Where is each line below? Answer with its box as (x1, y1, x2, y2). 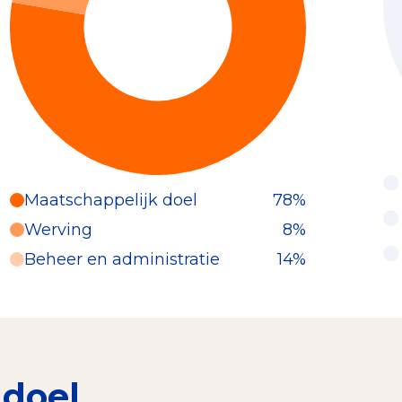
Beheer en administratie (24, 249, 220, 269)
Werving (24, 219, 92, 240)
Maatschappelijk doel (24, 189, 197, 210)
